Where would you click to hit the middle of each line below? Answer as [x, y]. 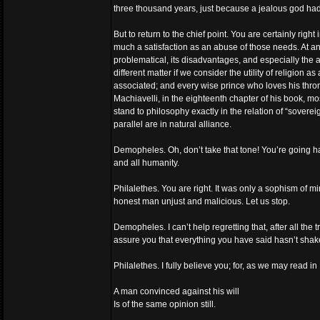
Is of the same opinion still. [165, 304]
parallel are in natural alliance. [172, 124]
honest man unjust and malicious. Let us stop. [202, 201]
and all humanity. [146, 163]
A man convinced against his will [176, 291]
